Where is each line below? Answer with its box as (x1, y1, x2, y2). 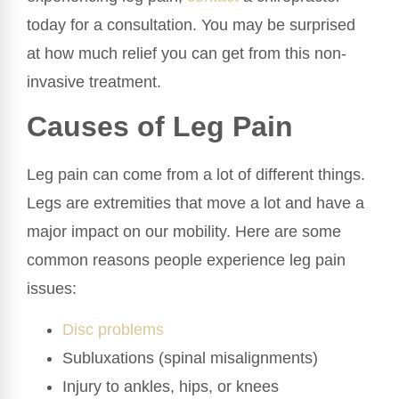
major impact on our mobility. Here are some (27, 222, 341, 240)
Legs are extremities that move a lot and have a (27, 193, 364, 212)
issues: (27, 279, 77, 297)
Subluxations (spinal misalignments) (62, 349, 318, 368)
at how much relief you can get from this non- (27, 45, 346, 63)
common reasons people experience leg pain (27, 250, 346, 269)
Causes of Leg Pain (27, 110, 293, 142)
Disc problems (62, 321, 164, 339)
